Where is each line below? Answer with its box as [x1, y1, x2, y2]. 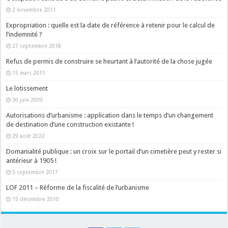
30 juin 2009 [12, 96, 43, 103]
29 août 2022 [12, 132, 45, 139]
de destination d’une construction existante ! [6, 120, 134, 128]
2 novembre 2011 [12, 6, 56, 13]
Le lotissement [6, 84, 48, 92]
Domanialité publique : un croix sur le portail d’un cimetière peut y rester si [6, 147, 222, 155]
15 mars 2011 [12, 69, 46, 76]
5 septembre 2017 [12, 168, 59, 175]
